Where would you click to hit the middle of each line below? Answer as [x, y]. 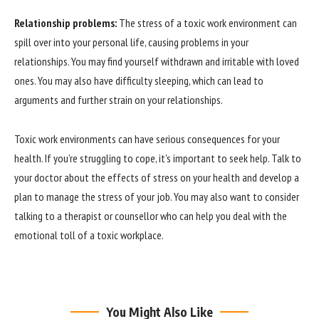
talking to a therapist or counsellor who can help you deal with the [151, 216]
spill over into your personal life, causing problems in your [131, 42]
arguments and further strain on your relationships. [119, 99]
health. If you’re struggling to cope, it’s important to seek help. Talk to [158, 158]
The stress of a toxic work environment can [207, 22]
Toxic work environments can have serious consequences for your [147, 139]
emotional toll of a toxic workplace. [89, 235]
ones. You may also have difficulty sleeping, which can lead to [139, 80]
